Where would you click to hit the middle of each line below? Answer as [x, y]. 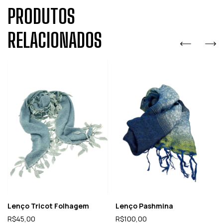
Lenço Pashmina [144, 206]
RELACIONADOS [55, 40]
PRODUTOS [41, 16]
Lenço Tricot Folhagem [48, 206]
